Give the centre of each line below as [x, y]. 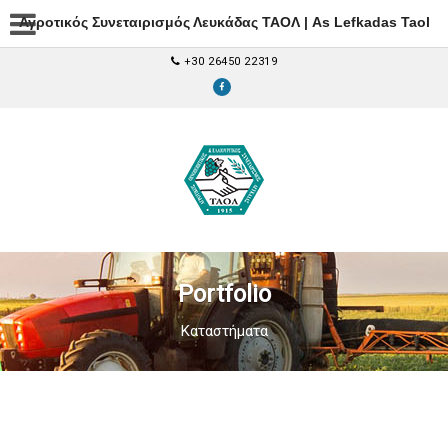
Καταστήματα [224, 331]
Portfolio [224, 294]
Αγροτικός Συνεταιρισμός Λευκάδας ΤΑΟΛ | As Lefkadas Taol [224, 22]
